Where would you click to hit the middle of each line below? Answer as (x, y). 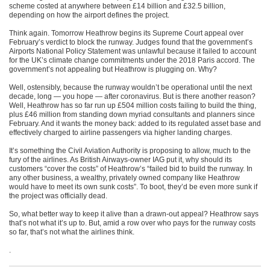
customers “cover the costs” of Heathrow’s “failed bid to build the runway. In (131, 169)
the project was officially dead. (58, 196)
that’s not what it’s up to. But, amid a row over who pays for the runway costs (132, 223)
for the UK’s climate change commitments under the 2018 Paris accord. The (132, 60)
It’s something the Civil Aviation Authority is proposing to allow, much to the (130, 151)
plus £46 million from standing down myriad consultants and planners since (132, 115)
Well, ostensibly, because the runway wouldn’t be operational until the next (130, 87)
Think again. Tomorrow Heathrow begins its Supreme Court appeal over (126, 33)
